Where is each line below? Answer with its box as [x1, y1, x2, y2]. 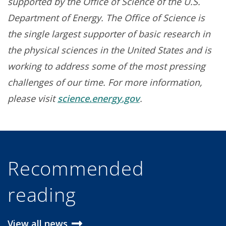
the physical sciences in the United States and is [8, 44, 211, 56]
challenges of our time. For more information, [8, 76, 202, 89]
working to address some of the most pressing [8, 60, 205, 73]
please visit [8, 92, 58, 105]
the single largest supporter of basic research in [8, 28, 210, 40]
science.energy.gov [58, 92, 140, 105]
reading [8, 181, 76, 208]
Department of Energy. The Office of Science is [8, 12, 205, 24]
